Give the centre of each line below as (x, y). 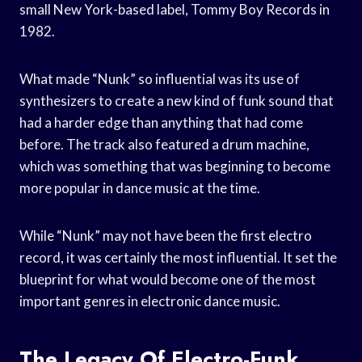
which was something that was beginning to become (175, 166)
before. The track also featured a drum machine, (164, 144)
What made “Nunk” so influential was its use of (160, 78)
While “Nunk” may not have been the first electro (166, 235)
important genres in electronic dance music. (150, 301)
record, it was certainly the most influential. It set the (178, 257)
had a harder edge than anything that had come (161, 122)
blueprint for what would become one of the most (168, 279)
